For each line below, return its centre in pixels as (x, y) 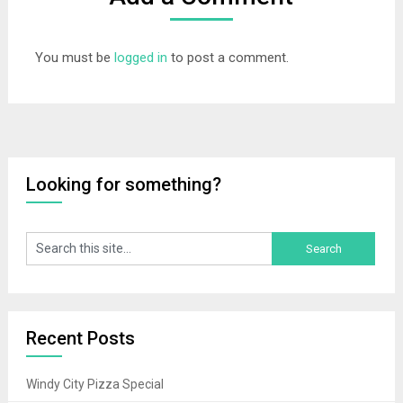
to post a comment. (228, 58)
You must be (74, 58)
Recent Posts (80, 339)
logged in (140, 58)
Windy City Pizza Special (94, 385)
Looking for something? (123, 184)
